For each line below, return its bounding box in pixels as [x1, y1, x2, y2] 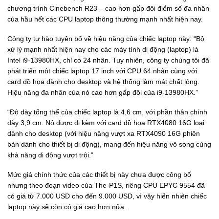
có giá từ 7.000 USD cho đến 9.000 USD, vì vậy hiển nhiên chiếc [7, 192, 207, 200]
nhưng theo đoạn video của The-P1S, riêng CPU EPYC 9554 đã [7, 181, 205, 190]
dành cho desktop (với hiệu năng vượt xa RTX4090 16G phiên [7, 129, 200, 137]
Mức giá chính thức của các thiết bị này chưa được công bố [7, 171, 191, 179]
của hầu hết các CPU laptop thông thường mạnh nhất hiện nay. [7, 15, 203, 23]
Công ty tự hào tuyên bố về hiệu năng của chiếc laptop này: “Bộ [7, 34, 204, 43]
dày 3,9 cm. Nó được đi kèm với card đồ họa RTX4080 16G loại [7, 118, 204, 127]
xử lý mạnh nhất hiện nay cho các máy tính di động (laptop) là [7, 45, 198, 53]
